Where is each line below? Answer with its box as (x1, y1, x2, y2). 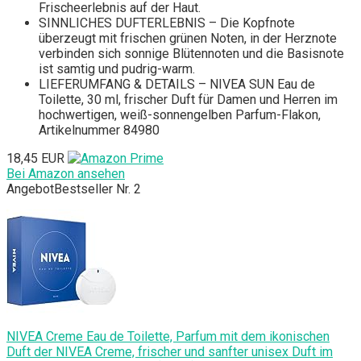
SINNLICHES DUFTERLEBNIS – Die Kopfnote (39, 15, 295, 31)
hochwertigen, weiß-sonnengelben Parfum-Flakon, (39, 106, 321, 122)
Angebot (6, 180, 54, 197)
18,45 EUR (6, 150, 64, 166)
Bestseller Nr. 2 (54, 180, 141, 197)
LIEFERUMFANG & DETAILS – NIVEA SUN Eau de (39, 76, 315, 92)
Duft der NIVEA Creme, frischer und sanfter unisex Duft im (6, 343, 333, 359)
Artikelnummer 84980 (39, 122, 160, 138)
